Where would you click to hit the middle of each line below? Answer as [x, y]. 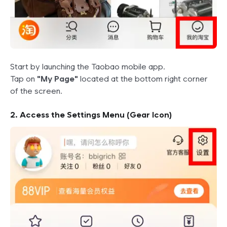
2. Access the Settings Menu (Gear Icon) [91, 115]
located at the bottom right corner [143, 79]
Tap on [24, 79]
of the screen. [36, 91]
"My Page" [58, 79]
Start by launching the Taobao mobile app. [88, 66]
